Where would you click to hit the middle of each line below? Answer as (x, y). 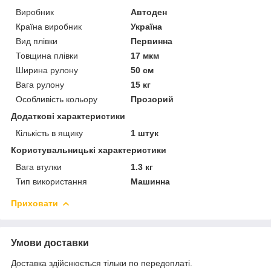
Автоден (149, 12)
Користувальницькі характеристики (89, 150)
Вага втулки (39, 167)
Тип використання (51, 181)
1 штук (145, 133)
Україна (147, 26)
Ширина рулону (47, 70)
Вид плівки (37, 41)
